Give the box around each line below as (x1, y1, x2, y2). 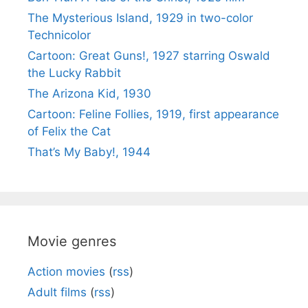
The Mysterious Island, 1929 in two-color (27, 10, 253, 25)
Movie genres (27, 232, 116, 250)
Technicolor (27, 27, 91, 42)
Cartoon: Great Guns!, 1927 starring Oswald (27, 48, 270, 63)
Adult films (27, 285, 87, 299)
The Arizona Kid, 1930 (27, 86, 151, 100)
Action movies (27, 264, 105, 278)
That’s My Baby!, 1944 (27, 144, 151, 159)
